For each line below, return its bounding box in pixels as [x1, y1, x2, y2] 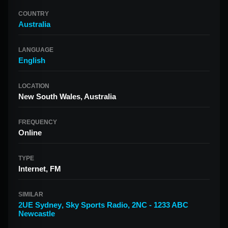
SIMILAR [18, 191, 43, 198]
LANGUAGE [18, 46, 53, 53]
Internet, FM [18, 164, 61, 173]
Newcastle [18, 209, 55, 218]
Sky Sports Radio [66, 201, 128, 209]
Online [18, 128, 42, 137]
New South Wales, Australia [18, 92, 116, 101]
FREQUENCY [18, 119, 57, 126]
